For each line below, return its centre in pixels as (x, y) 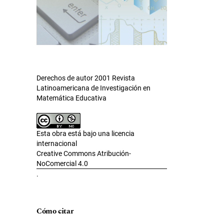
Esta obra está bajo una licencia (85, 134)
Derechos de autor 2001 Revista (86, 78)
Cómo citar (55, 211)
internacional (57, 144)
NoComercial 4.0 (62, 164)
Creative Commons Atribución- (84, 154)
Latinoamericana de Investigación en (93, 88)
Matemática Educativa (71, 98)
